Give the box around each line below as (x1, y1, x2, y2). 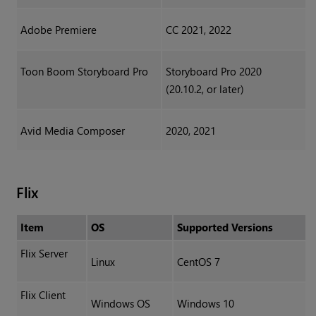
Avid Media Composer (20, 123, 125, 138)
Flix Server (20, 246, 68, 261)
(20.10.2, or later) (165, 82, 244, 97)
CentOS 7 (176, 255, 220, 269)
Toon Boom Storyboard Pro (20, 64, 148, 79)
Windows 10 (176, 296, 234, 311)
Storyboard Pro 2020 (165, 64, 262, 79)
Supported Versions (176, 220, 273, 235)
